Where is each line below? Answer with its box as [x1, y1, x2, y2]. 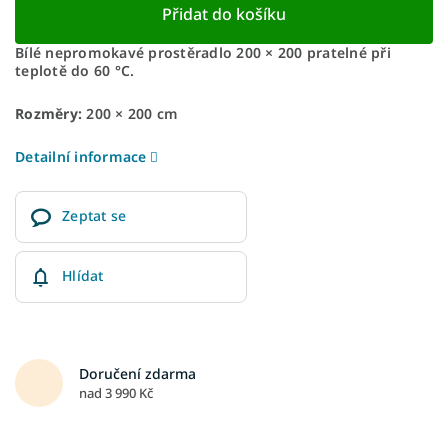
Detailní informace [15, 146, 147, 166]
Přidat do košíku [162, 2, 286, 25]
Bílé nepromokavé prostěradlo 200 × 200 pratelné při [15, 42, 391, 62]
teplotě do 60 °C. [15, 60, 135, 80]
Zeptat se [62, 205, 127, 225]
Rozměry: [15, 103, 82, 123]
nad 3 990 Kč [79, 383, 153, 402]
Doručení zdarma [79, 363, 196, 383]
